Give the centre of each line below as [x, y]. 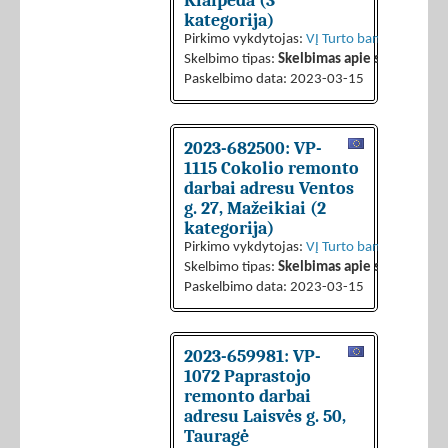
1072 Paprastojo [247, 376]
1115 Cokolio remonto [271, 168]
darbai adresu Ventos [269, 188]
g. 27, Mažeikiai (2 [255, 208]
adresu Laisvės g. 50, [265, 416]
